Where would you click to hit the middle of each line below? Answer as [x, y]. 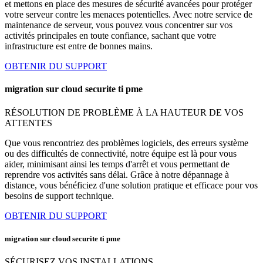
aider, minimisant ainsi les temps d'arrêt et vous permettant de [117, 164]
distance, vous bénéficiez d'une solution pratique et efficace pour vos [131, 185]
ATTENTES [28, 123]
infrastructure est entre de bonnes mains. [79, 46]
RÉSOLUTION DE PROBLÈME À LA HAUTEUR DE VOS [124, 112]
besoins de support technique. [59, 195]
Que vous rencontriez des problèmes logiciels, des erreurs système [127, 143]
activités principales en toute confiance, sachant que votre [110, 36]
